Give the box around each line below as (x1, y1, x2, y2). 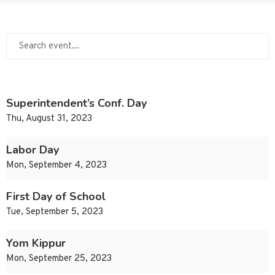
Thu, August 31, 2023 (6, 113, 92, 125)
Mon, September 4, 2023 (6, 160, 107, 172)
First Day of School (6, 189, 106, 204)
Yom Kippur (6, 236, 66, 251)
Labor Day (6, 142, 59, 158)
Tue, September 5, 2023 (6, 206, 103, 219)
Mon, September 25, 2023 (6, 253, 112, 265)
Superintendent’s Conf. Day (6, 96, 147, 111)
